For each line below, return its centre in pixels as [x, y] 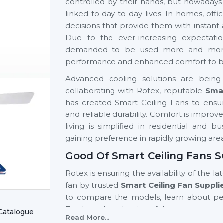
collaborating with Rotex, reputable [135, 90]
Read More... [87, 217]
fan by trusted [93, 185]
